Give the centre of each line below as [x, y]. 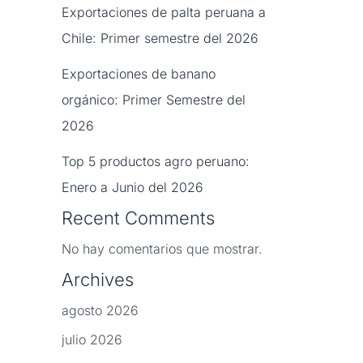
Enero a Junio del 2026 [132, 188]
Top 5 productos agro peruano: [156, 162]
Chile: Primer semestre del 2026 [160, 38]
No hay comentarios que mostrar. [162, 249]
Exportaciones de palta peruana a [164, 13]
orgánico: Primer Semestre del [154, 100]
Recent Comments [138, 218]
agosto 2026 [100, 311]
